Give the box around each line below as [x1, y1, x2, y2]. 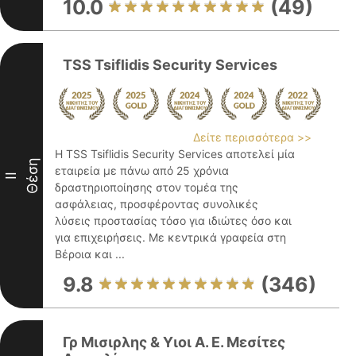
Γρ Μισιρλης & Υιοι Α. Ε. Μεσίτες [63, 334, 285, 350]
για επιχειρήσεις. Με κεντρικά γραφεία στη [55, 230, 286, 244]
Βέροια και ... [55, 247, 125, 261]
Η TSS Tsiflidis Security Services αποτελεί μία [55, 147, 295, 161]
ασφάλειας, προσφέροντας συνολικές [55, 197, 258, 211]
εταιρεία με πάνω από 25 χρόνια [55, 164, 229, 177]
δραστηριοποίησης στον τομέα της [55, 180, 238, 194]
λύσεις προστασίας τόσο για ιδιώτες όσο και [55, 214, 292, 227]
